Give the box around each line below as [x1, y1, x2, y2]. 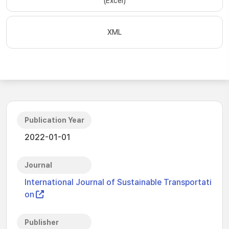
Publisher [25, 218, 59, 226]
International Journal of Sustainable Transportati [25, 177, 212, 187]
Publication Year [25, 116, 84, 124]
